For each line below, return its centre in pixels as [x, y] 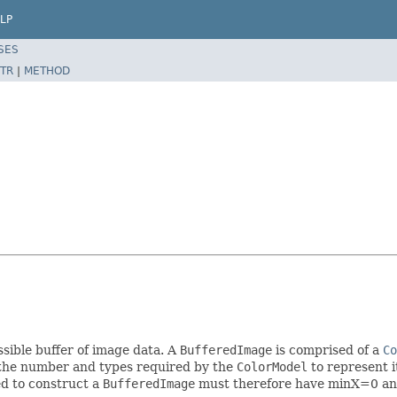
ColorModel [272, 366]
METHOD [47, 70]
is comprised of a [327, 350]
